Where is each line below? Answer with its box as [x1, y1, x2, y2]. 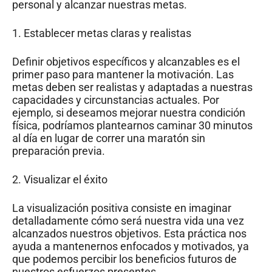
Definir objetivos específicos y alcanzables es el [12, 55, 240, 68]
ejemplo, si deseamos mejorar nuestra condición [12, 106, 245, 119]
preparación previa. [12, 144, 105, 157]
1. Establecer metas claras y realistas [12, 26, 191, 39]
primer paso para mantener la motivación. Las [12, 67, 234, 81]
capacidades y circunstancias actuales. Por [12, 93, 219, 106]
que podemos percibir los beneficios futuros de [12, 252, 237, 265]
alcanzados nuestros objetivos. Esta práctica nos [12, 226, 246, 240]
